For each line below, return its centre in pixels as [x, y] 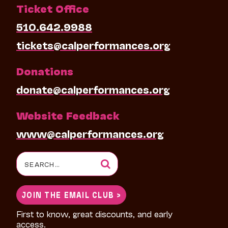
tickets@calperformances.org [93, 45]
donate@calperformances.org [93, 89]
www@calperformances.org [90, 133]
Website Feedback [68, 115]
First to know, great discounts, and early [94, 213]
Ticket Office [52, 8]
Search [33, 161]
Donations [45, 70]
